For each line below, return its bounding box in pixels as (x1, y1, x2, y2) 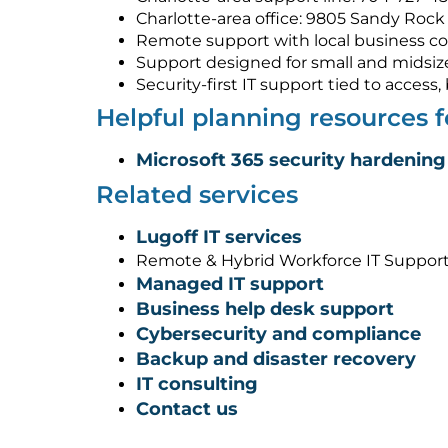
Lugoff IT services (136, 226, 302, 249)
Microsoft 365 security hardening (136, 149, 446, 172)
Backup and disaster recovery (136, 348, 416, 371)
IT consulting (136, 373, 258, 396)
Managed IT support (136, 273, 324, 296)
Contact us (136, 398, 238, 421)
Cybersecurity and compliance (136, 323, 421, 346)
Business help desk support (136, 298, 394, 321)
